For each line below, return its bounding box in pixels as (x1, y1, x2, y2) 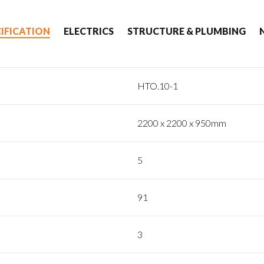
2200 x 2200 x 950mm (137, 117, 227, 129)
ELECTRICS (63, 25, 114, 37)
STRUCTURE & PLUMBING (127, 25, 246, 37)
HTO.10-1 (137, 80, 179, 92)
